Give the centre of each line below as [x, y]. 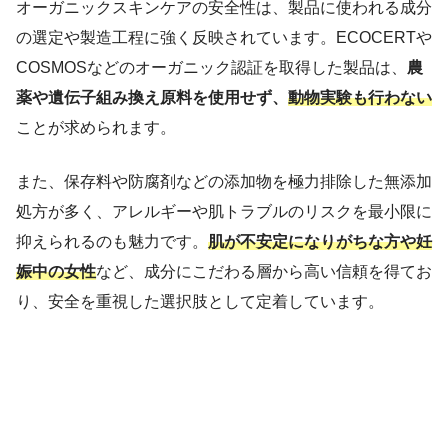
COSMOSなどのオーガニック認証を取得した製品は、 [211, 67]
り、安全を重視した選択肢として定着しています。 [200, 301]
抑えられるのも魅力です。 [112, 241]
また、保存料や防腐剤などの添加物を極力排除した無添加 [224, 181]
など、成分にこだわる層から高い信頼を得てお [264, 271]
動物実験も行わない [360, 97]
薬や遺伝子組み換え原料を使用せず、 [152, 97]
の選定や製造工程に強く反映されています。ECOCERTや [224, 37]
